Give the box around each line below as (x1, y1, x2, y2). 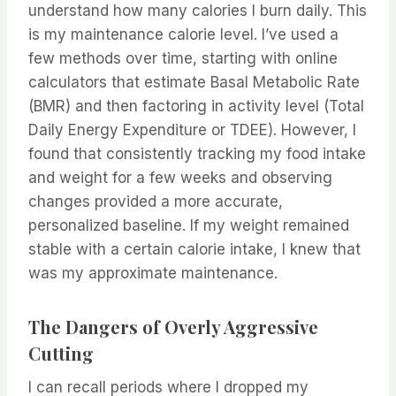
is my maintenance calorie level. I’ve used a (28, 26, 339, 44)
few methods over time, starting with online (28, 49, 338, 68)
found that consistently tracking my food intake (28, 145, 366, 164)
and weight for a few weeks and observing (28, 169, 332, 187)
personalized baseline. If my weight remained (28, 217, 349, 235)
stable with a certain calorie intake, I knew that (28, 240, 361, 259)
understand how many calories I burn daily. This (28, 2, 367, 20)
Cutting (28, 341, 94, 366)
